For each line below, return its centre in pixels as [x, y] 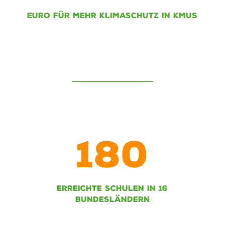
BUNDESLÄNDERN [112, 200]
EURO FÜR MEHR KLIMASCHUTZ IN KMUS [113, 16]
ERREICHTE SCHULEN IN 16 [113, 189]
